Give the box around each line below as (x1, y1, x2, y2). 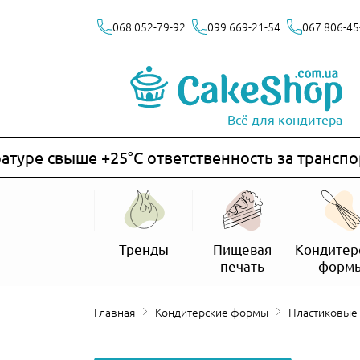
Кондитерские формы (162, 303, 268, 320)
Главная (99, 303, 135, 320)
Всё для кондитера (227, 110, 342, 127)
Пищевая (213, 239, 272, 257)
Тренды (118, 239, 169, 257)
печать (220, 256, 265, 274)
